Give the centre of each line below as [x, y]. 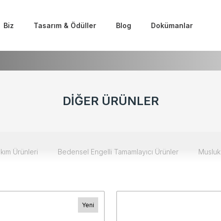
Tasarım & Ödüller [65, 25]
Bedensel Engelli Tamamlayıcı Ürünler [118, 151]
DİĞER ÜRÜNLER [110, 101]
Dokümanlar [172, 25]
